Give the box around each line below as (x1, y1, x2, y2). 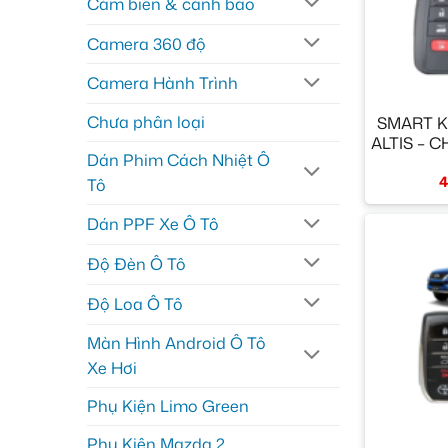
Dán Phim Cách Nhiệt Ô (87, 149, 270, 172)
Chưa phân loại (87, 111, 205, 134)
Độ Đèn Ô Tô (87, 252, 186, 275)
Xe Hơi (87, 356, 137, 379)
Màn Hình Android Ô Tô (87, 331, 266, 354)
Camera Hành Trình (87, 72, 238, 95)
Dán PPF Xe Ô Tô (87, 213, 219, 236)
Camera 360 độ (87, 32, 206, 55)
